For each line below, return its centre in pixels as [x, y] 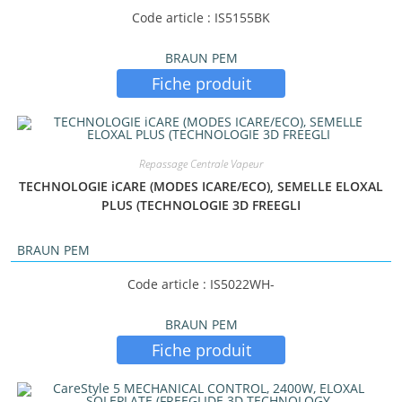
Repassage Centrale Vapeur [201, 163]
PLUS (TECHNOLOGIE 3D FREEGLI [201, 205]
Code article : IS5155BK [201, 17]
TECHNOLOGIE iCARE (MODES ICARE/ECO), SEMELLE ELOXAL [201, 186]
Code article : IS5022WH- [201, 284]
